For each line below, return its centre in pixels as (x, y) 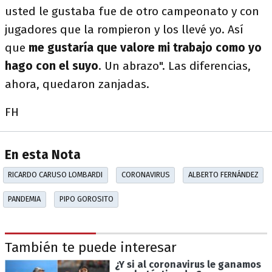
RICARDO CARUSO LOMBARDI (56, 175)
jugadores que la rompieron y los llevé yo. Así (124, 29)
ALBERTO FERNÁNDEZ (223, 175)
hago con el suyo (52, 66)
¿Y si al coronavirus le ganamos (188, 264)
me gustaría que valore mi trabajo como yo (145, 48)
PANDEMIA (25, 199)
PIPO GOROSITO (86, 199)
